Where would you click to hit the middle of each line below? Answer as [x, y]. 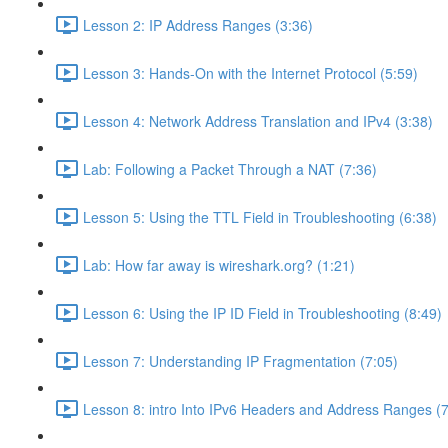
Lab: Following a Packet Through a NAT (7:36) [230, 168]
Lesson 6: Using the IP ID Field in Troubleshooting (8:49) [262, 312]
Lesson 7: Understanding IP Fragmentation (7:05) [240, 360]
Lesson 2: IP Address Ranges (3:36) [198, 24]
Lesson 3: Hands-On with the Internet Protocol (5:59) [250, 72]
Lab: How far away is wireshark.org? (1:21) [219, 264]
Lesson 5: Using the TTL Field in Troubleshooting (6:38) [260, 216]
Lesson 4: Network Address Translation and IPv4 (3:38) [258, 120]
